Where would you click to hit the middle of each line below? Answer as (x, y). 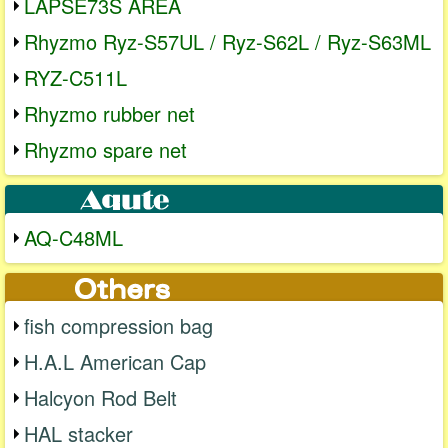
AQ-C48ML (73, 238)
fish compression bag (118, 326)
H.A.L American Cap (115, 362)
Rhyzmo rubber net (109, 114)
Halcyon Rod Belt (100, 398)
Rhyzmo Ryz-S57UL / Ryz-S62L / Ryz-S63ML (227, 42)
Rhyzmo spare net (105, 150)
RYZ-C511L (75, 78)
